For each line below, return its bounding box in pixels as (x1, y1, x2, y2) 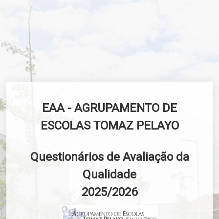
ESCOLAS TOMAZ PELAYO (40, 119, 179, 133)
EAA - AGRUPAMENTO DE (42, 101, 177, 115)
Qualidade (83, 168, 136, 182)
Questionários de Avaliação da (30, 150, 189, 164)
